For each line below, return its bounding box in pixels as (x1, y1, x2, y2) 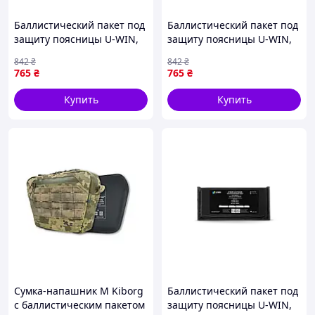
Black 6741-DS (167, 46, 233, 60)
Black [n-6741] (14, 46, 81, 60)
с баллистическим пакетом (14, 298, 145, 311)
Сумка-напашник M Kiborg (14, 284, 143, 297)
